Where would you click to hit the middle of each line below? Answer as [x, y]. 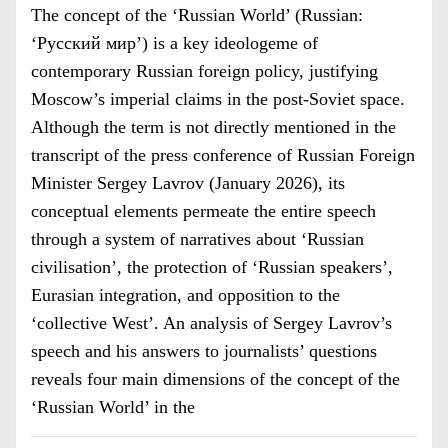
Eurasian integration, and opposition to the [185, 295]
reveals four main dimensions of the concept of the [215, 379]
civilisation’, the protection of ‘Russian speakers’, [212, 267]
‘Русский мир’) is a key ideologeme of [174, 43]
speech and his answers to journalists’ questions [204, 351]
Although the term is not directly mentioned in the [213, 127]
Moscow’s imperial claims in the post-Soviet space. [218, 99]
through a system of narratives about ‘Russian [197, 239]
